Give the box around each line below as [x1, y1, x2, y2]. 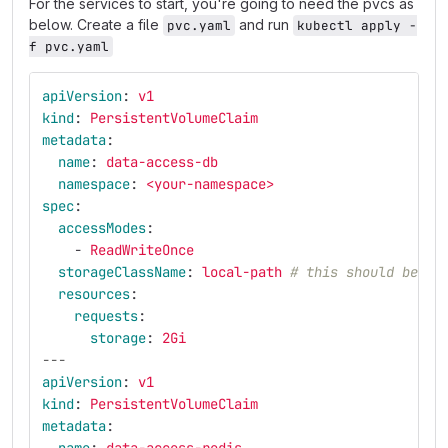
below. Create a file [29, 16, 163, 33]
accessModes [58, 219, 146, 237]
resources [58, 285, 130, 303]
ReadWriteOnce [90, 241, 194, 259]
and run [235, 16, 293, 33]
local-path [202, 263, 282, 281]
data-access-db [106, 153, 218, 171]
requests [74, 307, 138, 325]
